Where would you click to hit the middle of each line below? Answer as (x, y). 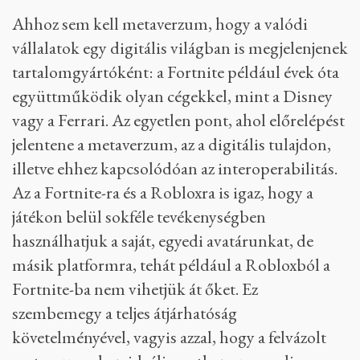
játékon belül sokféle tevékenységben (139, 217)
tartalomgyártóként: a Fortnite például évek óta (176, 72)
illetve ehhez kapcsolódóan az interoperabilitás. (175, 169)
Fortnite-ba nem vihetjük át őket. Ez (135, 289)
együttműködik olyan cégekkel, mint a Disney (172, 96)
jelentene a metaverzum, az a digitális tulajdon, (172, 145)
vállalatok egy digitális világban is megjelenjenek (180, 48)
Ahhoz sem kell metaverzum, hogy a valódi (160, 24)
